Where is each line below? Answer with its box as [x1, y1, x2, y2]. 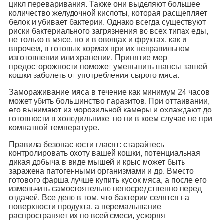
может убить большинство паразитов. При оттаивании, [9, 96, 210, 105]
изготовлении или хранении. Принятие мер [9, 53, 167, 62]
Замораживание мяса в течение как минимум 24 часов [9, 87, 210, 96]
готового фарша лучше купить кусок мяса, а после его [9, 175, 207, 184]
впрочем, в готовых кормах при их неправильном [9, 44, 190, 53]
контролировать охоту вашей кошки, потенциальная [9, 148, 200, 157]
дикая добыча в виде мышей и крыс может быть [9, 157, 185, 166]
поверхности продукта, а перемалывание [9, 202, 161, 211]
